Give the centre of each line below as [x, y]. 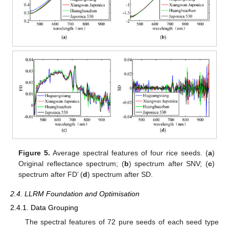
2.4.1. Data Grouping [44, 208]
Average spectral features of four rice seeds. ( [129, 153]
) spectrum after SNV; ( [168, 164]
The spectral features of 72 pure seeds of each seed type [122, 222]
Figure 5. [35, 153]
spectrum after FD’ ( [51, 175]
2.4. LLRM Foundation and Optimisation [75, 194]
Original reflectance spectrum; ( [71, 164]
